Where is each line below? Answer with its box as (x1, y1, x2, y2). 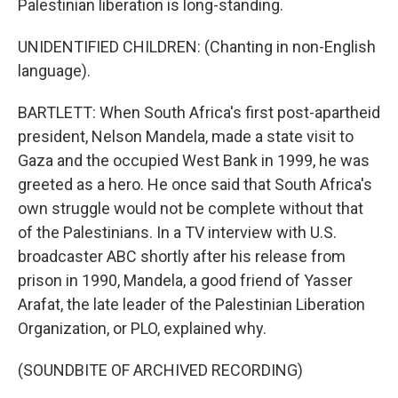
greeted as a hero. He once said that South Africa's (18, 175, 372, 194)
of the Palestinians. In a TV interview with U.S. (18, 223, 337, 242)
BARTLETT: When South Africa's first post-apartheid (18, 103, 380, 122)
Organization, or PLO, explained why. (18, 319, 267, 338)
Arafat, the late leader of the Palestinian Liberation (18, 295, 365, 314)
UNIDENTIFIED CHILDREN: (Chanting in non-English (18, 37, 376, 56)
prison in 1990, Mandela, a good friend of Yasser (18, 271, 353, 290)
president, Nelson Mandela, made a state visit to (18, 127, 354, 146)
